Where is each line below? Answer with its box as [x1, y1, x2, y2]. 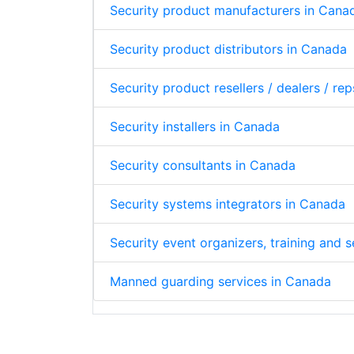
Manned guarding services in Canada [110, 273, 331, 290]
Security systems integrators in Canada [110, 196, 345, 213]
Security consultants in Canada [110, 157, 296, 174]
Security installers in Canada [110, 119, 280, 135]
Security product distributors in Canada [110, 41, 347, 58]
